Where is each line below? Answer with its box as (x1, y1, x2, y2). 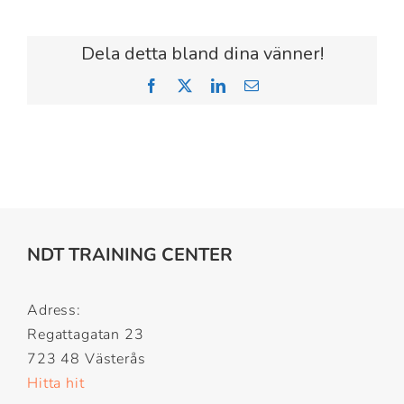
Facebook (159, 78, 221, 92)
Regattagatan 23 (26, 325, 144, 344)
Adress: (26, 300, 81, 320)
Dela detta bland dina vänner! (80, 41, 324, 66)
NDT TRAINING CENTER (26, 243, 233, 267)
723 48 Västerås (26, 349, 146, 369)
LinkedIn (225, 78, 284, 92)
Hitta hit (26, 373, 85, 393)
